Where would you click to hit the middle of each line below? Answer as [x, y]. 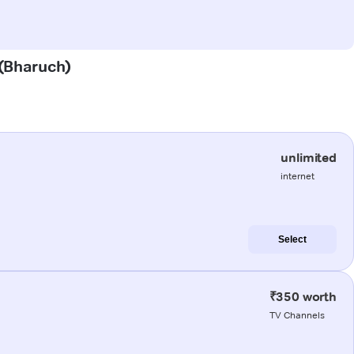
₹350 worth [303, 296]
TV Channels [297, 314]
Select [292, 239]
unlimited [309, 157]
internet [298, 175]
